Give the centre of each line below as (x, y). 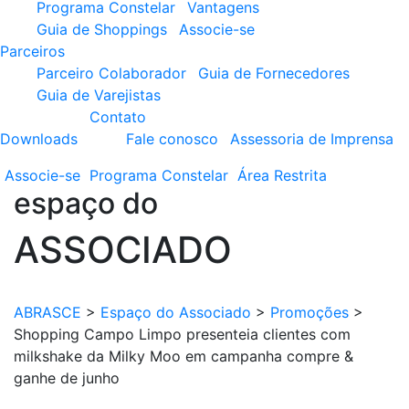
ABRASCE (47, 312)
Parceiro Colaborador (111, 73)
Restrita (300, 175)
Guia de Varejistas (99, 95)
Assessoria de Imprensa (312, 139)
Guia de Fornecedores (274, 73)
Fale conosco (172, 139)
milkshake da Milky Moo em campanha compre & (184, 356)
